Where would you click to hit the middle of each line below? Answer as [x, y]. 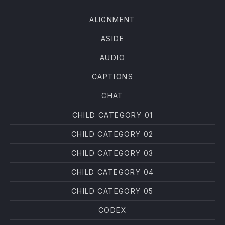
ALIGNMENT [113, 19]
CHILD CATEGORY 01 [113, 115]
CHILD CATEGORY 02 [113, 134]
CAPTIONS [113, 77]
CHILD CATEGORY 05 [113, 191]
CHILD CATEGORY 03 [113, 153]
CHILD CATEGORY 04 [113, 172]
